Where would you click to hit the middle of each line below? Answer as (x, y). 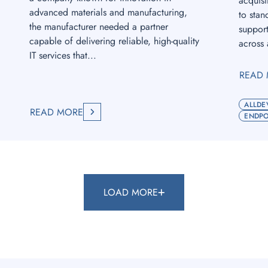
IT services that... (63, 55)
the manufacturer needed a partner (98, 27)
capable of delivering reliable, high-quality (114, 41)
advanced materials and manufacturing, (108, 12)
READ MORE (56, 112)
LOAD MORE (131, 192)
